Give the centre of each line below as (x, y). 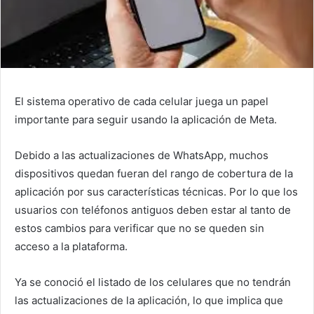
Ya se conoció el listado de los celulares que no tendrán (153, 282)
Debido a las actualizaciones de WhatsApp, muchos (142, 155)
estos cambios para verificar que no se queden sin (139, 228)
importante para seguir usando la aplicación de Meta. (146, 119)
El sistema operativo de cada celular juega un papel (142, 101)
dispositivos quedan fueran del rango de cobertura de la (154, 173)
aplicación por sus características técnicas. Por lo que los (156, 191)
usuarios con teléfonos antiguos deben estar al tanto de (153, 210)
